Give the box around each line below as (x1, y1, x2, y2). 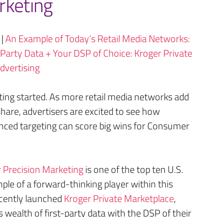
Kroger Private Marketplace (62, 191, 174, 206)
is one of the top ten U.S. (83, 162, 183, 177)
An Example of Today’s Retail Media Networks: (5, 31, 190, 46)
